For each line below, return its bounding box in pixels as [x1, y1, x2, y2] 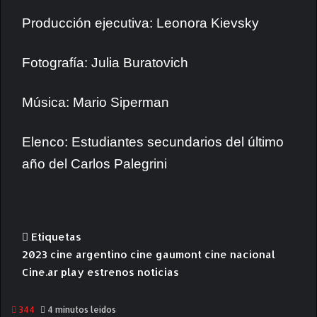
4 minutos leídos [45, 304, 116, 315]
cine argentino [50, 248, 127, 261]
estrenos [87, 265, 134, 279]
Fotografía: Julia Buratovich [22, 55, 188, 70]
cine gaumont [130, 248, 202, 261]
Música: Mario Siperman [22, 95, 169, 110]
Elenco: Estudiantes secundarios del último [22, 134, 284, 149]
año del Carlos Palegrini [22, 156, 167, 171]
